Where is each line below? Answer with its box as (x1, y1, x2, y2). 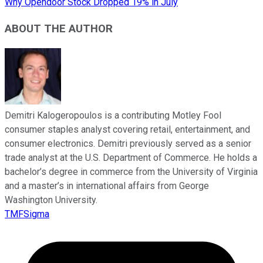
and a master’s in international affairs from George (5, 180, 209, 191)
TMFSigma (5, 208, 49, 220)
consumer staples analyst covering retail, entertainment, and (5, 123, 250, 135)
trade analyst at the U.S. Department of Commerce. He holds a (5, 151, 257, 163)
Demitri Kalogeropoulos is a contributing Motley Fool (5, 109, 221, 121)
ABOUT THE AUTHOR (5, 22, 113, 35)
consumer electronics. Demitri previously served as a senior (5, 137, 251, 149)
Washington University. (5, 194, 97, 205)
